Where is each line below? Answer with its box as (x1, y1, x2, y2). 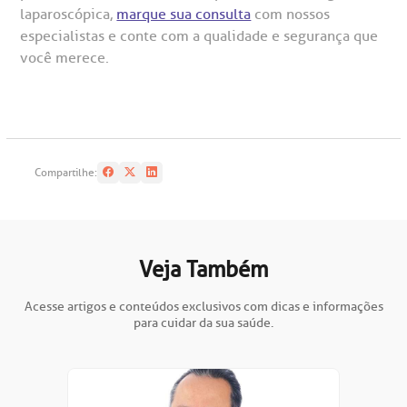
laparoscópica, (20, 5, 117, 24)
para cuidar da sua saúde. (134, 314, 273, 331)
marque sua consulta (116, 5, 252, 24)
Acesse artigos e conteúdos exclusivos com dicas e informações (24, 298, 383, 314)
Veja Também (139, 255, 268, 283)
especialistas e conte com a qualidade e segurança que (20, 26, 379, 45)
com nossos (251, 5, 331, 24)
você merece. (20, 48, 110, 67)
